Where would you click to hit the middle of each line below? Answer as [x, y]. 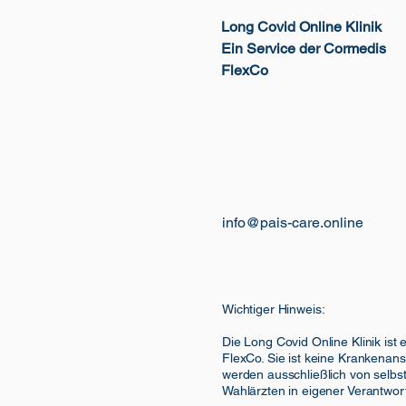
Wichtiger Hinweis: [274, 309]
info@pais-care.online [293, 222]
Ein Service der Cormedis [304, 48]
